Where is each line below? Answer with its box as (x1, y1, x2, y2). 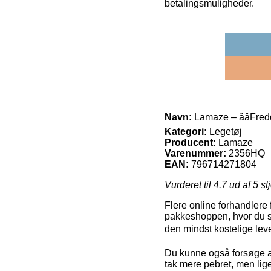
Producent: (165, 137, 216, 148)
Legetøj (207, 126, 242, 137)
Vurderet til (165, 179, 214, 190)
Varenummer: (165, 148, 226, 158)
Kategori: (165, 126, 207, 137)
